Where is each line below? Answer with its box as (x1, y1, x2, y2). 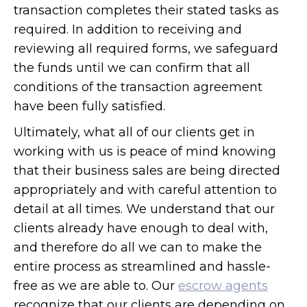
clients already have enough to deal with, (14, 220, 268, 236)
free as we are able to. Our (14, 278, 178, 293)
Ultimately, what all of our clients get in (14, 124, 255, 140)
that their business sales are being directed (14, 162, 280, 178)
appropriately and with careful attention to (14, 182, 277, 197)
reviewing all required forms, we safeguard (14, 40, 278, 56)
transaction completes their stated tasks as (14, 2, 279, 18)
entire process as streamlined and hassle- (14, 258, 271, 274)
